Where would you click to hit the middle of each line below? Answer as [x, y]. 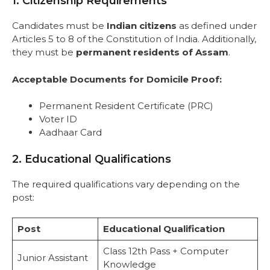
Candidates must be [59, 26]
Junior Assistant [52, 258]
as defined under [217, 26]
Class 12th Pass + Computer [165, 251]
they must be [44, 52]
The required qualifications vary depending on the [126, 184]
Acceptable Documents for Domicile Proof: [117, 79]
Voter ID [58, 119]
